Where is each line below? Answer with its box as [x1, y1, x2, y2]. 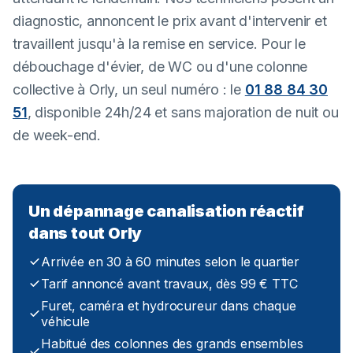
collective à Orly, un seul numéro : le [13, 81, 245, 98]
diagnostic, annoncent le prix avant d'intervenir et [13, 13, 327, 29]
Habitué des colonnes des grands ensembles [41, 336, 303, 351]
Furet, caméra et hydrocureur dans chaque [41, 298, 296, 314]
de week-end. [13, 127, 102, 143]
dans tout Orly [28, 224, 143, 243]
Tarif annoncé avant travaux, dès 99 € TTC [41, 276, 298, 292]
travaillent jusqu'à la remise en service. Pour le [13, 35, 307, 52]
